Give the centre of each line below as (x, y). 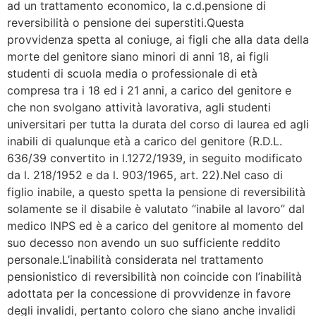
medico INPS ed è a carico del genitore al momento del (155, 225)
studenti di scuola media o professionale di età (132, 73)
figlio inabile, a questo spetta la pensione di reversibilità (156, 192)
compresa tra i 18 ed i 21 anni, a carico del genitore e (149, 90)
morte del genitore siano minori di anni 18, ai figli (138, 56)
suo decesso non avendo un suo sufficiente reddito (144, 242)
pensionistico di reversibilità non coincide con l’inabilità (154, 276)
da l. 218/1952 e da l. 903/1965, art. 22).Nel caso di (145, 175)
